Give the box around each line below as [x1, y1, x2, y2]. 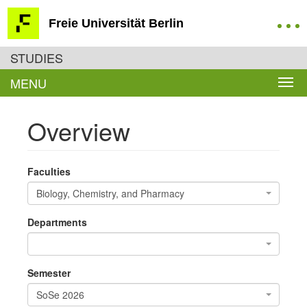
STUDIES [10, 49, 63, 66]
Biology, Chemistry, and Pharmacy [36, 186, 184, 200]
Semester [27, 266, 71, 280]
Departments [27, 215, 87, 229]
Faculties [27, 164, 71, 178]
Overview [27, 113, 130, 148]
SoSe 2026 [36, 288, 84, 302]
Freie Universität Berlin [49, 16, 184, 30]
